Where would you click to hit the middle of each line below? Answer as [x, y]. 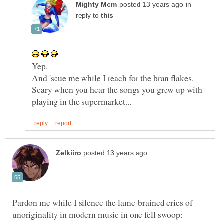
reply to [88, 16]
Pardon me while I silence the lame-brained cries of [102, 203]
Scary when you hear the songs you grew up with [117, 90]
